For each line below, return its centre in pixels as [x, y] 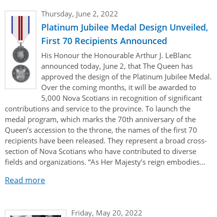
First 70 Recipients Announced [104, 40]
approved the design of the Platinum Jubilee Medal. [126, 76]
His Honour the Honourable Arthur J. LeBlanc [116, 55]
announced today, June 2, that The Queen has [117, 66]
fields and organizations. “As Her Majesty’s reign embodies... [105, 162]
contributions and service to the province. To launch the [98, 108]
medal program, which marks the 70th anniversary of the [100, 119]
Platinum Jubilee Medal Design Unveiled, [125, 27]
